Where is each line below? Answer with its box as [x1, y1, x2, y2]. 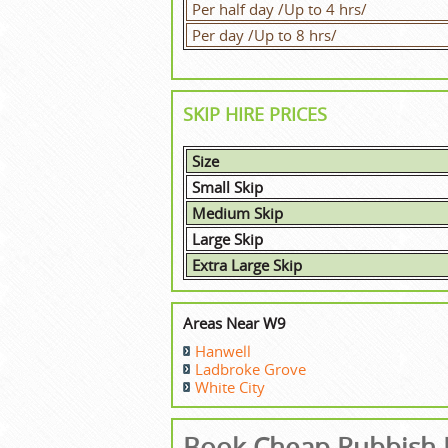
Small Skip [192, 176, 263, 197]
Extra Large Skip [192, 254, 302, 275]
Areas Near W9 [183, 312, 286, 333]
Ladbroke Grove [195, 358, 306, 379]
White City [195, 376, 265, 397]
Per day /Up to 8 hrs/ [192, 24, 337, 45]
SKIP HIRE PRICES [183, 101, 327, 126]
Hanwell [195, 340, 251, 361]
